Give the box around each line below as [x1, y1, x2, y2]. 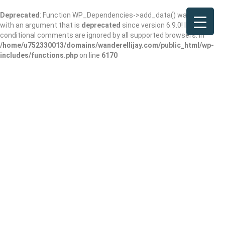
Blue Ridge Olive [8, 192, 113, 211]
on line [78, 51, 101, 59]
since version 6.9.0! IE [121, 21, 190, 29]
